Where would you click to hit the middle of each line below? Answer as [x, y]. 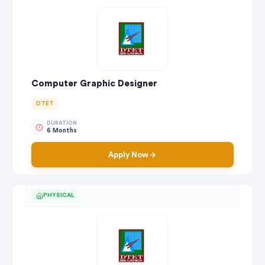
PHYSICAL [59, 195]
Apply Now [128, 155]
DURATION [62, 123]
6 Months [62, 130]
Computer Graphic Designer [94, 84]
